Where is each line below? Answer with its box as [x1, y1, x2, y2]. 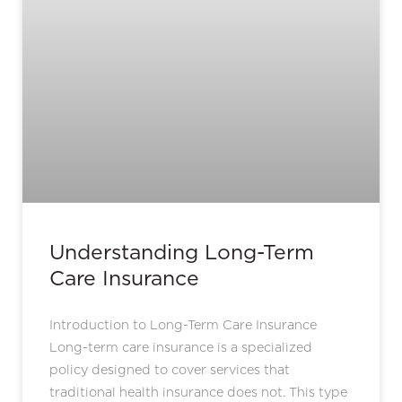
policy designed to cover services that [49, 362, 290, 377]
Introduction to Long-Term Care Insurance [49, 317, 317, 332]
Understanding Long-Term [49, 239, 314, 265]
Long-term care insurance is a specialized [49, 339, 312, 354]
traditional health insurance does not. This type [49, 384, 347, 399]
